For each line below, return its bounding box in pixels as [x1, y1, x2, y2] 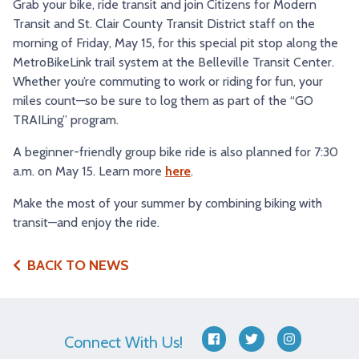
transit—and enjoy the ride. [13, 215, 159, 230]
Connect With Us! [64, 333, 183, 352]
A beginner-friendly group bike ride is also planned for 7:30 [13, 144, 338, 159]
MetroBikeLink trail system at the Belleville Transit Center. [13, 54, 334, 70]
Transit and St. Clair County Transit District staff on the [13, 16, 315, 31]
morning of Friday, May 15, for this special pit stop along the [13, 35, 338, 50]
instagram [288, 333, 342, 349]
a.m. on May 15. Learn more [13, 163, 165, 179]
